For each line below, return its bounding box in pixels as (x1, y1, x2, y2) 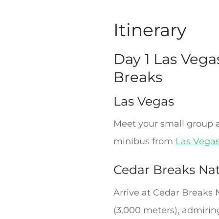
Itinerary (113, 19, 187, 41)
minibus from (113, 136, 175, 147)
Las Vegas (113, 93, 174, 109)
